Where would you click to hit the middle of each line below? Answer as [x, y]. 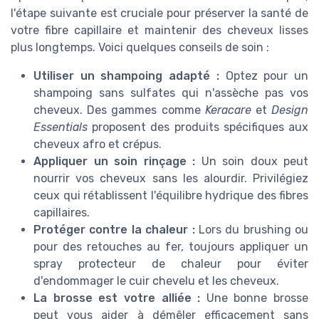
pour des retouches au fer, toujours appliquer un [171, 247]
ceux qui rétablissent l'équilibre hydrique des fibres [171, 196]
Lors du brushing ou [251, 230]
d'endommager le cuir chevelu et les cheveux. [156, 281]
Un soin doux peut [252, 162]
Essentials [61, 127]
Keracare [228, 110]
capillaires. [62, 213]
